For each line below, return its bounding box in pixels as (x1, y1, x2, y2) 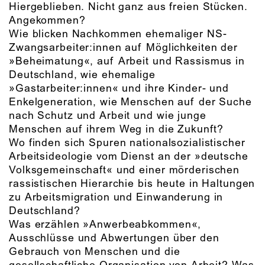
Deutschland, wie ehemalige (9, 68, 156, 82)
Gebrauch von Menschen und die (9, 245, 180, 258)
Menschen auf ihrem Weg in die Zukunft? (9, 122, 224, 136)
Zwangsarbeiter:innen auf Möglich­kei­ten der (9, 41, 238, 54)
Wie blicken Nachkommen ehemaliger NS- (9, 27, 227, 41)
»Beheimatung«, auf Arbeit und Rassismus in (9, 54, 245, 68)
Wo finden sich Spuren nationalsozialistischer (9, 136, 245, 150)
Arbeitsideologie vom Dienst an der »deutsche (9, 150, 248, 163)
